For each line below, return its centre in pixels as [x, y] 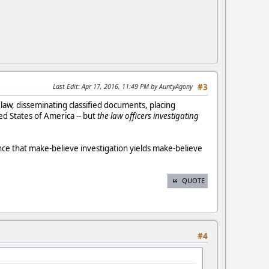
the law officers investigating [148, 116]
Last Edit [65, 86]
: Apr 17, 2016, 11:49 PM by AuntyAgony [135, 86]
